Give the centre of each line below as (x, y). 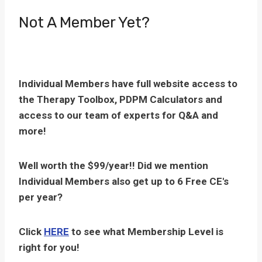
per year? (41, 197)
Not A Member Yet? (84, 23)
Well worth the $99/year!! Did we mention (113, 166)
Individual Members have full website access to (128, 84)
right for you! (49, 247)
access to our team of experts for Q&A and (118, 115)
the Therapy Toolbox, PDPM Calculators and (120, 99)
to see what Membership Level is (146, 232)
